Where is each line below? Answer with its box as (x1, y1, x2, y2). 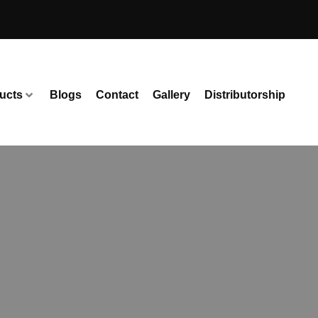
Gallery (153, 89, 191, 101)
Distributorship (204, 89, 286, 101)
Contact (96, 89, 139, 101)
